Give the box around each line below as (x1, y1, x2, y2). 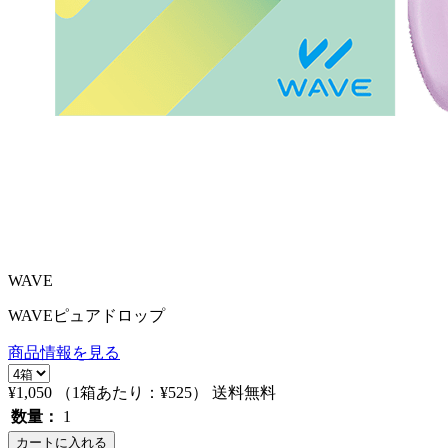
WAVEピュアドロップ (8, 307, 165, 324)
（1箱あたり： (56, 384, 160, 401)
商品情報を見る (8, 344, 120, 361)
